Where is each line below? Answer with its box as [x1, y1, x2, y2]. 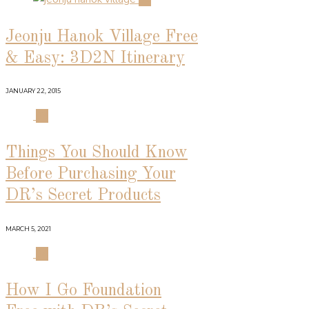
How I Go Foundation [6, 282, 161, 300]
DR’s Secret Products [6, 187, 161, 205]
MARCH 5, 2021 [6, 224, 51, 232]
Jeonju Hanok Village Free [6, 28, 198, 46]
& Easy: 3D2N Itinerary [6, 49, 185, 67]
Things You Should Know [6, 144, 188, 162]
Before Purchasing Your [6, 166, 176, 183]
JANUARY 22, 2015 [6, 87, 61, 94]
